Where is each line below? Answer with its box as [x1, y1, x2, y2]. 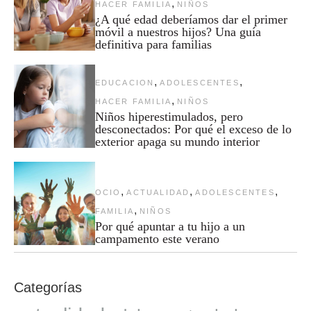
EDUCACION [94, 78, 155, 87]
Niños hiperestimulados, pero [94, 109, 243, 124]
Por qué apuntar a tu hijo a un [94, 219, 245, 233]
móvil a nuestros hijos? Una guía [94, 24, 261, 39]
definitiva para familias [94, 37, 212, 51]
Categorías [14, 279, 82, 295]
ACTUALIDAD [126, 187, 190, 196]
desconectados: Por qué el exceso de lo [94, 121, 292, 136]
